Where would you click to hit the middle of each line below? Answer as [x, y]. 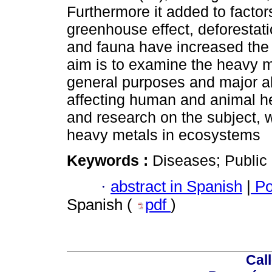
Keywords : [110, 161]
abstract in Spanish [176, 186]
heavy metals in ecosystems [164, 135]
